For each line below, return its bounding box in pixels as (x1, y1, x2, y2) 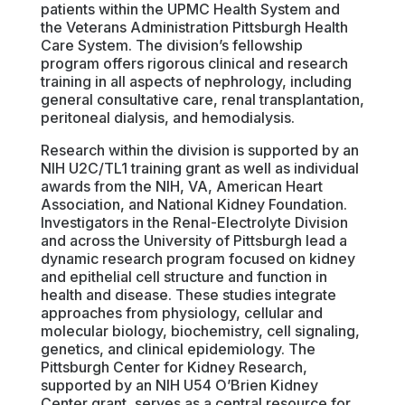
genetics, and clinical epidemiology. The (40, 340, 316, 358)
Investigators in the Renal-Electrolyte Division (40, 213, 348, 231)
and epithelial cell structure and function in (40, 268, 327, 286)
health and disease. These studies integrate (40, 286, 336, 304)
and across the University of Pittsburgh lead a (40, 231, 347, 250)
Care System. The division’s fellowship (40, 36, 303, 54)
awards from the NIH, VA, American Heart (40, 177, 323, 195)
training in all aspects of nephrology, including (40, 72, 352, 90)
